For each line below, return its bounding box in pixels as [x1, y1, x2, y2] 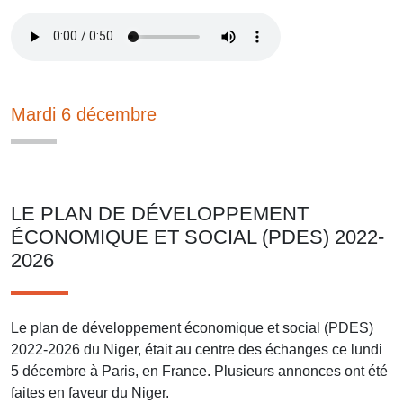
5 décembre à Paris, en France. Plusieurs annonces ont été [11, 363, 388, 379]
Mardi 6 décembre [11, 103, 157, 124]
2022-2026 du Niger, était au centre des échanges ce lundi [11, 341, 382, 357]
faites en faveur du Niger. [11, 384, 169, 400]
